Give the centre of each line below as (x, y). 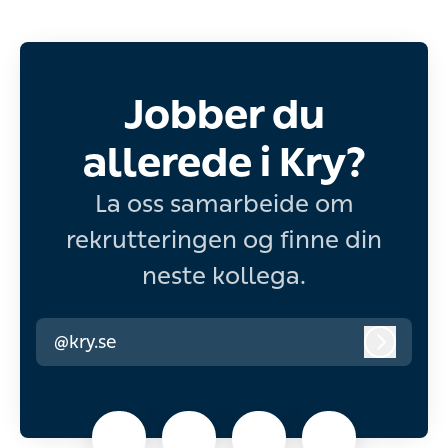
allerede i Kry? (224, 162)
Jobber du (224, 114)
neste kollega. (224, 275)
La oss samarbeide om (224, 203)
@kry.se (85, 341)
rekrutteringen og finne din (224, 239)
